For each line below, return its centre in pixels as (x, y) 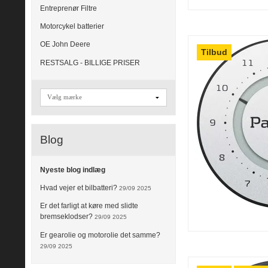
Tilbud (214, 52)
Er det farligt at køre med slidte (89, 206)
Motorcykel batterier (72, 27)
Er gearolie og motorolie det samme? (100, 235)
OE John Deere (65, 45)
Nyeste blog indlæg (73, 170)
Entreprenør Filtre (68, 8)
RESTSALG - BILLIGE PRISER (90, 63)
